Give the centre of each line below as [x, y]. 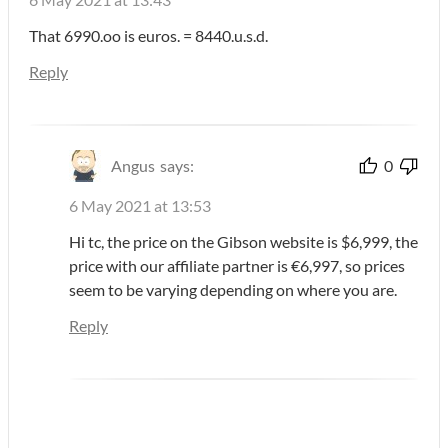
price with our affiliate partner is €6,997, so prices [237, 265]
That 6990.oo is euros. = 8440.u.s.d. [148, 35]
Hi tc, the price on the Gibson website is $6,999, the [243, 241]
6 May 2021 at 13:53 [140, 205]
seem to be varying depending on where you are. [233, 289]
